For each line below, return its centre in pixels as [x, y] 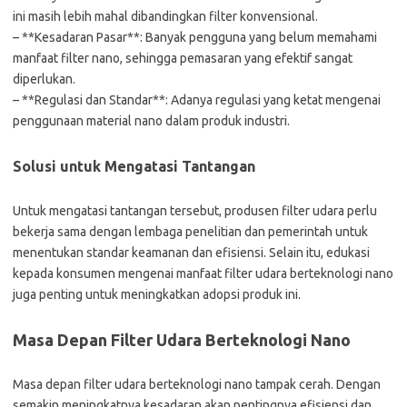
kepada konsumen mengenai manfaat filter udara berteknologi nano [203, 273]
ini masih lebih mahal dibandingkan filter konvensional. [165, 16]
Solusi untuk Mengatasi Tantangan [134, 166]
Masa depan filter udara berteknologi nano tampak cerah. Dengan [197, 384]
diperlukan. [44, 79]
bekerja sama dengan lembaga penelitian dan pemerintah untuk [190, 232]
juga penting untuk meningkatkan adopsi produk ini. [157, 294]
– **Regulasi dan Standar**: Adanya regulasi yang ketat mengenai [197, 100]
